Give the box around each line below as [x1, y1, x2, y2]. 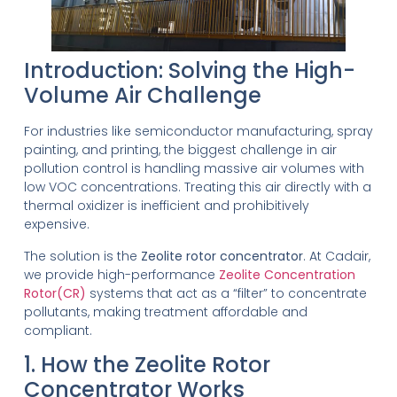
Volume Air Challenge [23, 81, 261, 111]
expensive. [23, 215, 90, 234]
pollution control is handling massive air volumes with [23, 160, 364, 178]
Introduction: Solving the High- [23, 56, 355, 86]
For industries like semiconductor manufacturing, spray [23, 122, 373, 141]
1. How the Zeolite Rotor [23, 350, 270, 380]
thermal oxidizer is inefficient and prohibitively [23, 197, 309, 215]
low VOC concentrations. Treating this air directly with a [23, 178, 371, 197]
